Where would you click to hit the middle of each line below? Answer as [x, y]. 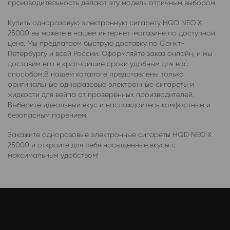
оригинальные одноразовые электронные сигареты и [101, 84]
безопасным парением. [48, 115]
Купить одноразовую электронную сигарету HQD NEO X [105, 22]
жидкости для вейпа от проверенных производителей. [101, 94]
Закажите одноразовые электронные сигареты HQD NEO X [110, 135]
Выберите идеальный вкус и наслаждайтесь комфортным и [109, 104]
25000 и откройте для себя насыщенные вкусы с [92, 145]
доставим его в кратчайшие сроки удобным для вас [98, 63]
